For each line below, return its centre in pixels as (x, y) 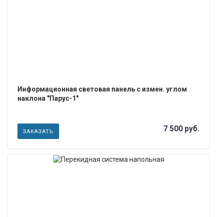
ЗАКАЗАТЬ (38, 132)
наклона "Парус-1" (48, 99)
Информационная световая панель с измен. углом (102, 89)
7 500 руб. (181, 129)
